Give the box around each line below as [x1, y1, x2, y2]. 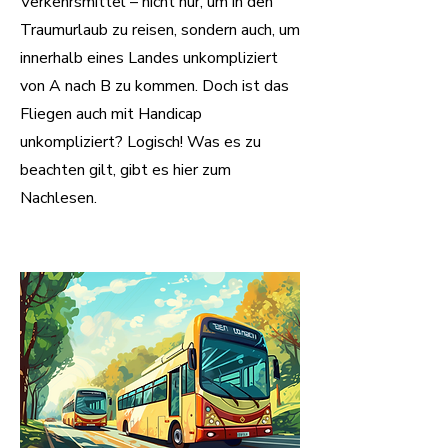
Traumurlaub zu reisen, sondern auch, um [20, 19, 300, 41]
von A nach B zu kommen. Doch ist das [20, 75, 289, 97]
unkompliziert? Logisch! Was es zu [20, 131, 261, 153]
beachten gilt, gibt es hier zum [20, 159, 231, 181]
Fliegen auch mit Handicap [20, 103, 202, 125]
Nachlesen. [20, 187, 97, 209]
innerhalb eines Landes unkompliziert [20, 47, 278, 69]
